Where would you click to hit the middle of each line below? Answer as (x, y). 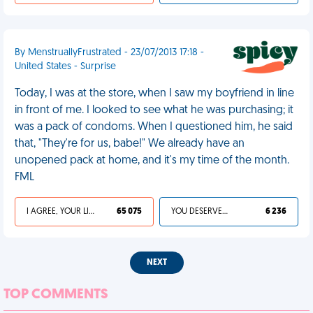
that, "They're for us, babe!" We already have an (130, 144)
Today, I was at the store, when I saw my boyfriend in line (154, 94)
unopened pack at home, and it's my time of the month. (152, 161)
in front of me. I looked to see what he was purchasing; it (154, 110)
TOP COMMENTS (56, 295)
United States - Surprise (65, 67)
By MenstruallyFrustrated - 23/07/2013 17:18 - (109, 53)
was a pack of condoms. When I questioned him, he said (154, 127)
